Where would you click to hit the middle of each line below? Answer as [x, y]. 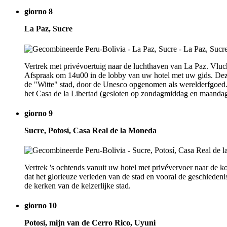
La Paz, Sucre [48, 29]
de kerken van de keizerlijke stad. [78, 186]
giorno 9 [39, 113]
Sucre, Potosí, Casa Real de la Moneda [90, 130]
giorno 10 [41, 206]
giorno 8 [39, 12]
